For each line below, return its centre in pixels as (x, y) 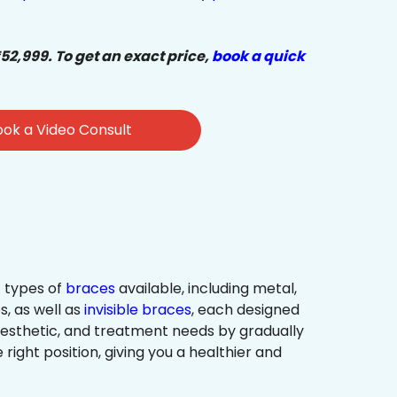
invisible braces (138, 310)
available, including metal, (206, 289)
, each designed (245, 310)
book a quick (258, 57)
